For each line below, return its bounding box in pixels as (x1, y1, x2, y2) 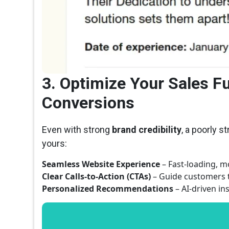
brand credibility (112, 124, 182, 135)
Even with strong (42, 124, 112, 135)
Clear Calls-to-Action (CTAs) (42, 171, 151, 182)
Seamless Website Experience (42, 158, 161, 170)
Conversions (42, 93, 135, 113)
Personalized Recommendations (42, 183, 174, 195)
